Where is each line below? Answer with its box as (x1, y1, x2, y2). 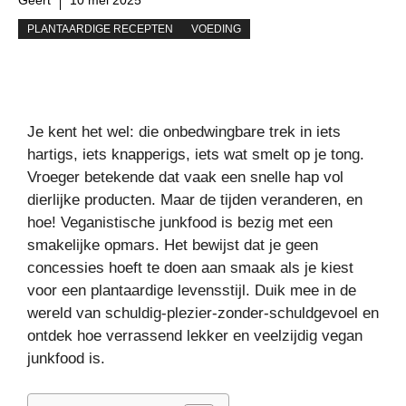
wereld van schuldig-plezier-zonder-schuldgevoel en (27, 304, 379, 323)
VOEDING (191, 22, 241, 35)
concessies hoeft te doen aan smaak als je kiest (27, 259, 353, 277)
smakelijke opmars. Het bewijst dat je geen (27, 237, 318, 255)
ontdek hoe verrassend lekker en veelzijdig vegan (27, 327, 362, 345)
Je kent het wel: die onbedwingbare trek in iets (27, 123, 341, 141)
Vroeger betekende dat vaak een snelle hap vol (27, 169, 343, 187)
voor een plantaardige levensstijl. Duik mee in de (27, 282, 356, 300)
